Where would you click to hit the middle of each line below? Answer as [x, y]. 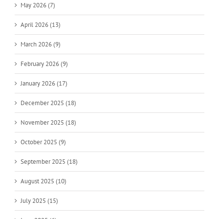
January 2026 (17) [44, 83]
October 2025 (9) [43, 142]
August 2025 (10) [44, 181]
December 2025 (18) [48, 103]
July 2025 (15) [39, 200]
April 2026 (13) [41, 24]
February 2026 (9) [44, 64]
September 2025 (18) [49, 161]
